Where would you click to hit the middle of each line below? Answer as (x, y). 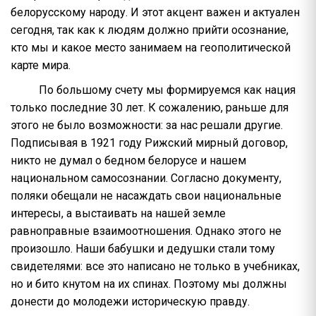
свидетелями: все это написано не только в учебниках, (155, 266)
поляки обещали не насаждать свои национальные (146, 196)
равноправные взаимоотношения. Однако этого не (146, 231)
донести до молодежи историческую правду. (130, 302)
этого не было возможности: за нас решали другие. (147, 125)
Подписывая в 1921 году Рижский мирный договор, (149, 143)
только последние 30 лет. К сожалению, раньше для (150, 108)
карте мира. (41, 65)
